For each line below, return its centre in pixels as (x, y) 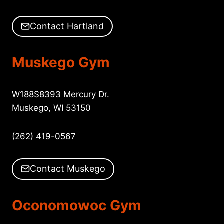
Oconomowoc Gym (77, 205)
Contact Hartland (67, 26)
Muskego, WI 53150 (51, 108)
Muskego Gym (61, 63)
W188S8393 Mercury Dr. (61, 95)
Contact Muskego (68, 169)
